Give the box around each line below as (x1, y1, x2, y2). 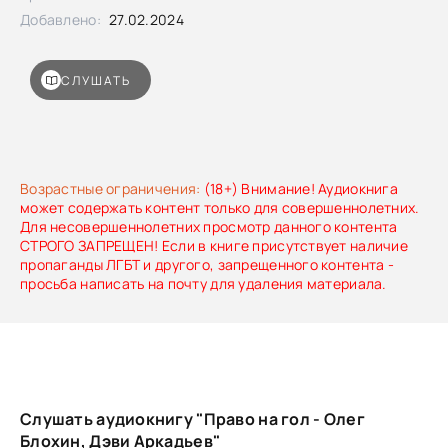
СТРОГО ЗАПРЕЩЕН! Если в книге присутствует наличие (20, 236, 408, 255)
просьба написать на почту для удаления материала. (20, 274, 387, 293)
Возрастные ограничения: (20, 179, 201, 198)
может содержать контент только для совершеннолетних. (20, 198, 420, 217)
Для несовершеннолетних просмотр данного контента (20, 217, 398, 236)
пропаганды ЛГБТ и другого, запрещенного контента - (20, 255, 394, 274)
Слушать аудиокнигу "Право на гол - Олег (20, 408, 365, 430)
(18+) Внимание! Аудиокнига (200, 179, 399, 198)
